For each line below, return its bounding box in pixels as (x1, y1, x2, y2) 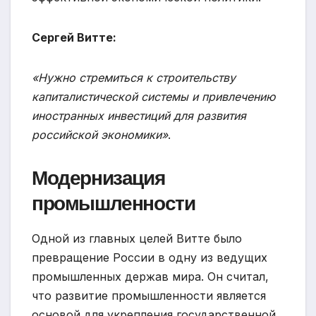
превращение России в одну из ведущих (32, 250, 267, 265)
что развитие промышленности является (32, 288, 266, 303)
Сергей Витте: (32, 30, 116, 44)
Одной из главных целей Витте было (32, 231, 242, 245)
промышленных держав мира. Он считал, (32, 269, 269, 284)
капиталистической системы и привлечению (32, 89, 275, 104)
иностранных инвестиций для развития (32, 108, 246, 123)
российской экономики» (32, 127, 168, 142)
